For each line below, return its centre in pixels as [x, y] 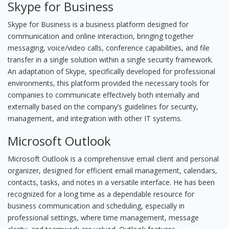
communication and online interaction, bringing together [101, 36]
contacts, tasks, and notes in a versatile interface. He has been [111, 182]
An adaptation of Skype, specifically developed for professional [111, 71]
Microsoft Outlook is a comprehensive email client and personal [113, 159]
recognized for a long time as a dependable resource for [101, 194]
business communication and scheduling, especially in [96, 206]
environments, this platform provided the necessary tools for [108, 83]
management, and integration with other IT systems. [95, 118]
